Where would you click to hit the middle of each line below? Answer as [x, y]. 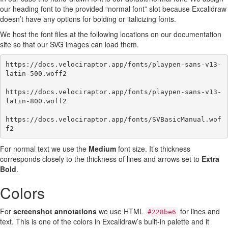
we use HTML [121, 211]
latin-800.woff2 [36, 101]
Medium [102, 149]
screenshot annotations [55, 211]
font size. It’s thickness [153, 149]
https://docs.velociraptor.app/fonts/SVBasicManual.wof [113, 119]
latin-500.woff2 [36, 73]
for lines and [199, 211]
